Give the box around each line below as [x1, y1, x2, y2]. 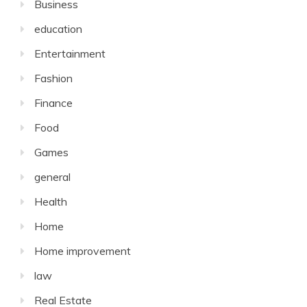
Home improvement [34, 244, 131, 258]
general [34, 170, 71, 184]
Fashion [34, 71, 73, 85]
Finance [34, 96, 73, 110]
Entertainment [34, 47, 106, 60]
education [34, 22, 82, 36]
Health [34, 195, 67, 208]
